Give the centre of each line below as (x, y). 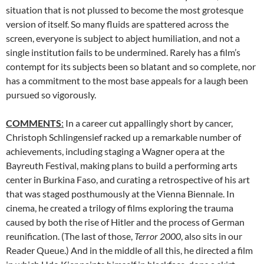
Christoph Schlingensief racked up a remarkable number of (123, 137)
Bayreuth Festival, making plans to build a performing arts (122, 166)
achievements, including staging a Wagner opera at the (115, 151)
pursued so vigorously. (51, 95)
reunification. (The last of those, (70, 236)
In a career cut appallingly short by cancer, (148, 123)
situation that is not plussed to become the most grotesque (125, 10)
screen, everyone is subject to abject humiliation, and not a (123, 38)
